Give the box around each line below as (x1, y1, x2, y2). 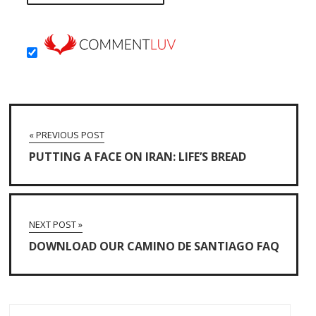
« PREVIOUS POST (29, 128, 105, 141)
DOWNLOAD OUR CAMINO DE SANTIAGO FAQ (29, 238, 280, 254)
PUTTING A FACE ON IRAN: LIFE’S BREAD (29, 148, 247, 164)
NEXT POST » (29, 217, 83, 231)
